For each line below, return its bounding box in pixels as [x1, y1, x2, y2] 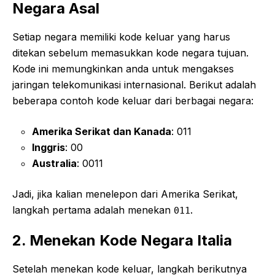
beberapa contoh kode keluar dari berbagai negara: [12, 94, 254, 107]
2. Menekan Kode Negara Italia [12, 231, 232, 249]
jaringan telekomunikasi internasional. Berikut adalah [12, 78, 256, 91]
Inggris [32, 141, 65, 153]
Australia [32, 157, 77, 169]
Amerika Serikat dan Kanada [32, 125, 171, 137]
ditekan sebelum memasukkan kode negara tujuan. [12, 46, 249, 59]
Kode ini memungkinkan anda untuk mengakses [12, 62, 234, 75]
